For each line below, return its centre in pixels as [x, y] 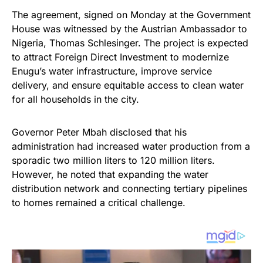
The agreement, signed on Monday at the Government [131, 15]
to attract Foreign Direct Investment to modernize [120, 57]
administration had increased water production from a [131, 146]
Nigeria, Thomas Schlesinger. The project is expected [130, 43]
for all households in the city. [75, 100]
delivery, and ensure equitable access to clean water [128, 85]
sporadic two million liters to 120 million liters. [113, 161]
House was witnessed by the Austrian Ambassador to [129, 29]
